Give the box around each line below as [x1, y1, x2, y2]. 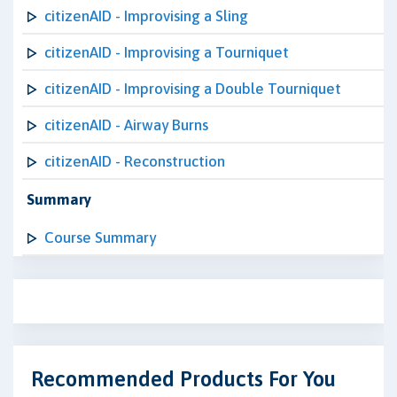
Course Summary [44, 229, 156, 246]
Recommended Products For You [31, 367, 336, 391]
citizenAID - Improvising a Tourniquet [44, 43, 289, 61]
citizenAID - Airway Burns [44, 116, 208, 134]
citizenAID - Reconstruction [44, 152, 225, 170]
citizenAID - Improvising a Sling [44, 7, 248, 25]
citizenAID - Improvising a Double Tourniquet [44, 80, 341, 97]
